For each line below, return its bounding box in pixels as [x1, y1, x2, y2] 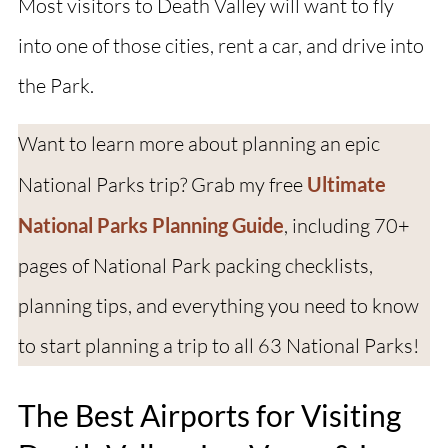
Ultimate [306, 172, 386, 197]
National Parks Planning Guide [17, 213, 284, 238]
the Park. [17, 73, 94, 99]
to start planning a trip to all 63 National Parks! [17, 333, 419, 359]
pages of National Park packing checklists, [17, 253, 373, 279]
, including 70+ [283, 213, 410, 239]
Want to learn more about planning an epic [17, 131, 380, 157]
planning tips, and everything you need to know [17, 293, 419, 319]
